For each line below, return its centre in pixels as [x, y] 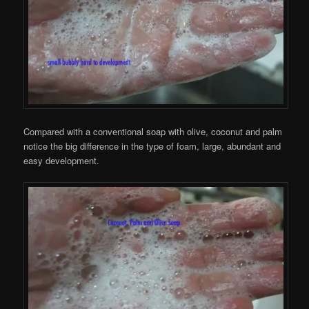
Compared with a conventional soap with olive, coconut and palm [153, 131]
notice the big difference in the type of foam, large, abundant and [152, 146]
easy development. [62, 160]
